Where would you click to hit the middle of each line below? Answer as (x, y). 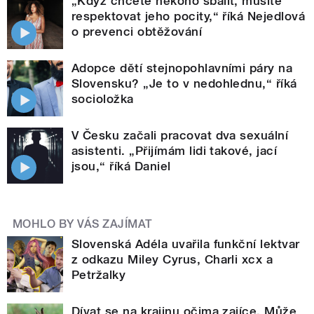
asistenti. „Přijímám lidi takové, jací (175, 151)
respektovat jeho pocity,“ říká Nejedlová (189, 16)
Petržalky (99, 275)
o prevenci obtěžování (137, 32)
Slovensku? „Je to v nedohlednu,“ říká (184, 84)
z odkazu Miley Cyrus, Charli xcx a (172, 260)
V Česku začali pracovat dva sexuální (180, 136)
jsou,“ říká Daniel (121, 166)
